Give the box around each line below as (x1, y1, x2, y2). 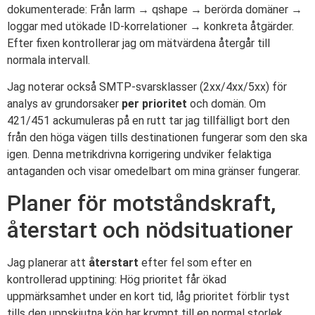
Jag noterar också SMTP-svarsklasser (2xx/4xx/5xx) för (7, 79, 287, 94)
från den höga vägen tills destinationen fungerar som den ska (7, 130, 307, 144)
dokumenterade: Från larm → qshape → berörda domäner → (7, 2, 302, 16)
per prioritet (122, 96, 187, 110)
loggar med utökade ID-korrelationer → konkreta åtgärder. (7, 19, 294, 33)
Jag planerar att (7, 256, 89, 270)
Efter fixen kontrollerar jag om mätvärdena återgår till (7, 36, 270, 50)
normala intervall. (7, 53, 90, 67)
